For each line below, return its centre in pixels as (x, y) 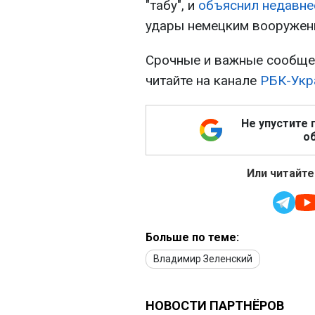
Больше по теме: (192, 238)
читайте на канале (203, 81)
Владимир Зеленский (203, 259)
